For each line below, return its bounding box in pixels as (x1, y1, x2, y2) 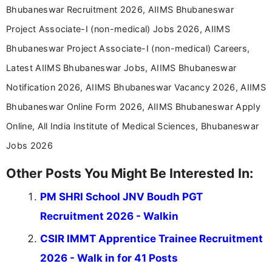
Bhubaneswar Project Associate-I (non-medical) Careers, (6, 43, 250, 54)
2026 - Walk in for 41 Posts (40, 252, 178, 265)
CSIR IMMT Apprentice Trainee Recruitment (40, 233, 263, 245)
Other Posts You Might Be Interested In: (6, 165, 253, 182)
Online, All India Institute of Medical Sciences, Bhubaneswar (6, 121, 259, 132)
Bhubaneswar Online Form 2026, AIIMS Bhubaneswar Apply (6, 101, 260, 112)
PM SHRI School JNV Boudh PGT (40, 191, 203, 203)
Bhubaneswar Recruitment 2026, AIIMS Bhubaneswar (6, 4, 234, 15)
